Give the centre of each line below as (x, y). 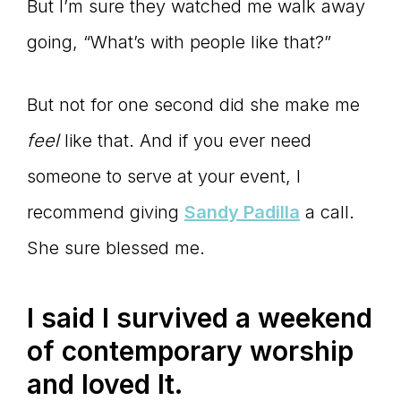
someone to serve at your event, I (164, 177)
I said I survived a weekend (200, 318)
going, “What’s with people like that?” (179, 43)
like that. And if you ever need (188, 141)
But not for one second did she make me (193, 105)
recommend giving (106, 213)
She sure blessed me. (116, 248)
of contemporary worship (190, 351)
